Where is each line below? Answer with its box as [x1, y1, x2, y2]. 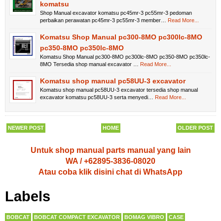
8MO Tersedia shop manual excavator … [40, 61, 139, 67]
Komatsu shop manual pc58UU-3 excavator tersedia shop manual [40, 86, 198, 93]
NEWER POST [8, 124, 44, 131]
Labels [5, 188, 50, 204]
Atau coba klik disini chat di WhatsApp [38, 167, 183, 176]
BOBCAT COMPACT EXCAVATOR [34, 214, 120, 220]
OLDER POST [178, 124, 213, 131]
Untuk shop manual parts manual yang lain [30, 146, 191, 154]
